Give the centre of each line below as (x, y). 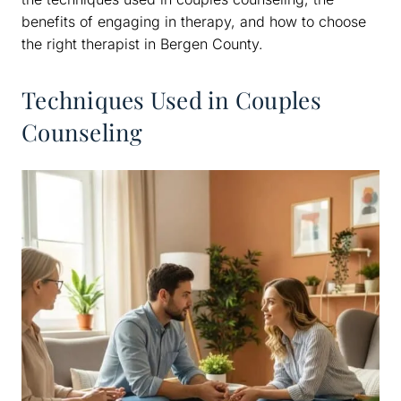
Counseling (82, 132)
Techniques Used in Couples (171, 99)
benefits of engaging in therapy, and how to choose (194, 21)
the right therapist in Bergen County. (142, 43)
